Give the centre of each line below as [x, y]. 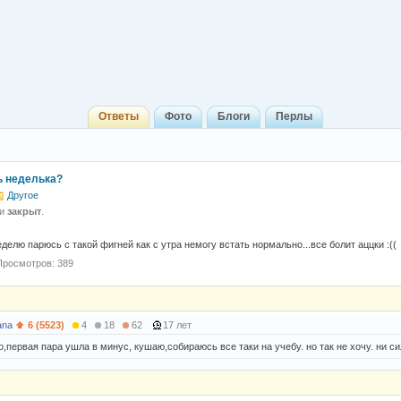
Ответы [118, 116]
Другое [23, 195]
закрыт [24, 211]
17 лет [179, 325]
